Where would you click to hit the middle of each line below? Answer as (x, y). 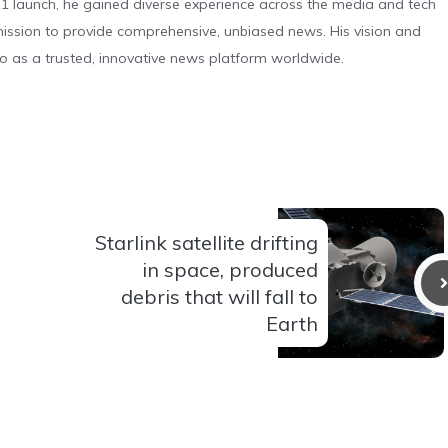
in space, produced (230, 269)
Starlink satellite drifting (206, 242)
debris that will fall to (219, 296)
